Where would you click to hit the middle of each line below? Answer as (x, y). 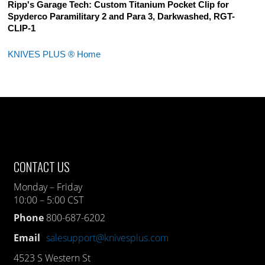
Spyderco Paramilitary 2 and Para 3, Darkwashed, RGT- (122, 17)
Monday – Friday (48, 187)
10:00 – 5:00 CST (49, 200)
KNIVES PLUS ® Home (54, 55)
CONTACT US (42, 167)
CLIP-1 (22, 29)
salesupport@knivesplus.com (108, 238)
